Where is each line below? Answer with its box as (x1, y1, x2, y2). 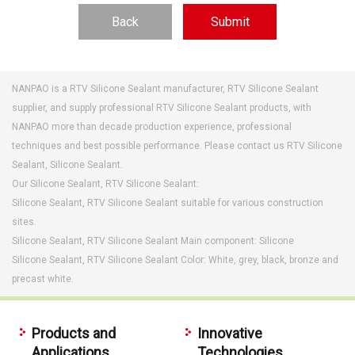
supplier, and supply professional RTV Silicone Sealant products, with (12, 101, 311, 113)
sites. (12, 216, 36, 227)
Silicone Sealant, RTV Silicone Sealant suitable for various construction (12, 197, 323, 208)
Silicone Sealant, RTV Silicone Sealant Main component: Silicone (12, 235, 294, 246)
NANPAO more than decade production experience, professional (12, 120, 292, 132)
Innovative (197, 324, 262, 342)
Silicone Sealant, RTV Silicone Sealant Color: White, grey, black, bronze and (12, 254, 338, 265)
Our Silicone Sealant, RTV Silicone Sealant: (12, 177, 199, 189)
